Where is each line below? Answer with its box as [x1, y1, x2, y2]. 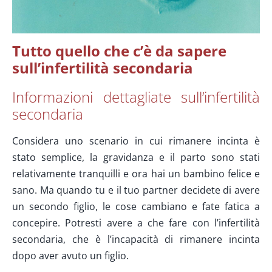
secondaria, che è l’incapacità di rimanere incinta [12, 232, 260, 246]
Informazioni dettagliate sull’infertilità [12, 86, 260, 107]
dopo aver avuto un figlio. [12, 248, 129, 262]
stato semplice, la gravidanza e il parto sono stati [12, 150, 260, 164]
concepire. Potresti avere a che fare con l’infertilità [12, 216, 260, 229]
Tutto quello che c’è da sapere [12, 40, 226, 61]
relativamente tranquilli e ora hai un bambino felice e [12, 166, 260, 180]
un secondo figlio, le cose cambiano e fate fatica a [12, 199, 260, 213]
